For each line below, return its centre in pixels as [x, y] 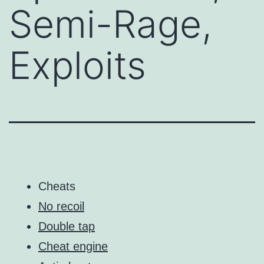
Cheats [57, 186]
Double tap [67, 226]
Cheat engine [73, 246]
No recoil [61, 206]
